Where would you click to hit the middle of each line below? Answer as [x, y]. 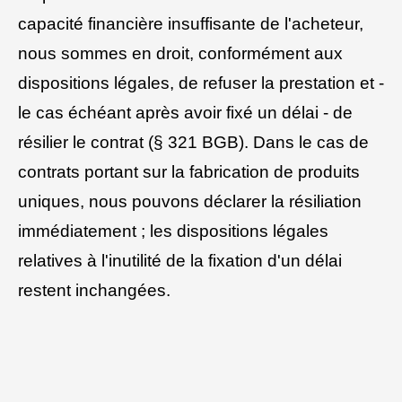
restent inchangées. [94, 290]
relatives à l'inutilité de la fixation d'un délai [180, 260]
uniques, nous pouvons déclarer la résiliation [190, 201]
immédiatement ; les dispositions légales [173, 231]
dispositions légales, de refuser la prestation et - [201, 83]
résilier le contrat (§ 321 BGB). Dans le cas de [193, 142]
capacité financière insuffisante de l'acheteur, [191, 23]
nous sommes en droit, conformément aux [180, 53]
